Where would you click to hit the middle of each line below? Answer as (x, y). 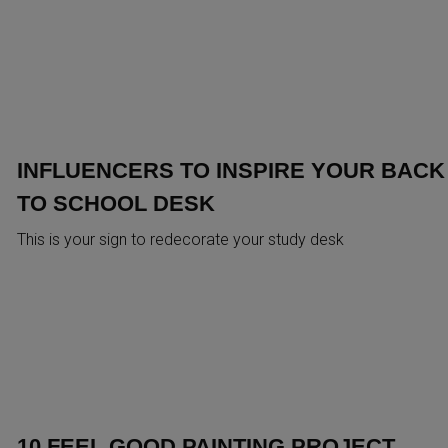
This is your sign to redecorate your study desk (180, 239)
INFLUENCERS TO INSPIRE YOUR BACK (230, 170)
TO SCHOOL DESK (115, 203)
